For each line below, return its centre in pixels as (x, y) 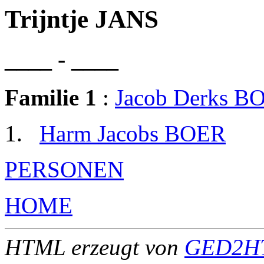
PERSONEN (64, 169)
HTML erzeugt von (95, 247)
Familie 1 (51, 97)
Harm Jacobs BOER (133, 133)
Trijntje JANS (82, 19)
